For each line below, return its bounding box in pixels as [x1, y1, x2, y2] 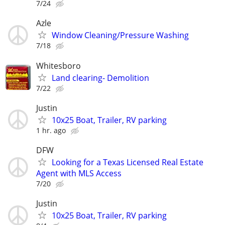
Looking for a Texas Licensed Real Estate [52, 156, 203, 168]
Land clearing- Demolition [52, 72, 149, 83]
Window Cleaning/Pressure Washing [52, 30, 189, 41]
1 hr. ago [36, 125, 66, 135]
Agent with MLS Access [36, 167, 122, 179]
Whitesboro [36, 60, 81, 71]
